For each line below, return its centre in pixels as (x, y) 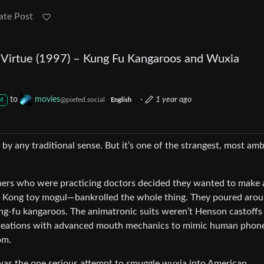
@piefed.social (82, 100)
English (121, 100)
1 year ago (174, 100)
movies (47, 100)
